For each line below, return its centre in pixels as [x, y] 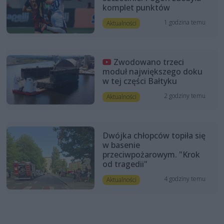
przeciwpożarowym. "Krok [151, 154]
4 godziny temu [185, 178]
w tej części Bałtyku [139, 81]
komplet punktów [136, 7]
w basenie [121, 145]
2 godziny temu [185, 95]
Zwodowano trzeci [148, 62]
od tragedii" [125, 164]
